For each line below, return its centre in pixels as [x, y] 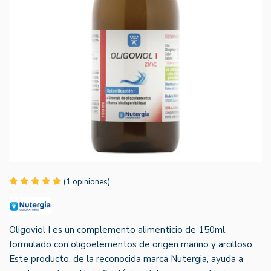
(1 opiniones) [87, 182]
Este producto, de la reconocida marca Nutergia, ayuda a [126, 259]
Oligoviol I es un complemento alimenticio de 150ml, [118, 230]
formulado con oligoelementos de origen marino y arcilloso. [132, 244]
